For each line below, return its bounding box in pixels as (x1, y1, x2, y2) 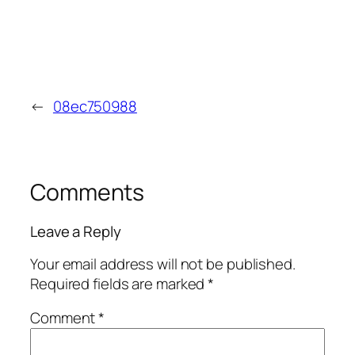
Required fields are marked (30, 273, 208, 294)
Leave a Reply (30, 221, 121, 242)
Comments (30, 176, 145, 208)
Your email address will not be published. (30, 253, 296, 274)
